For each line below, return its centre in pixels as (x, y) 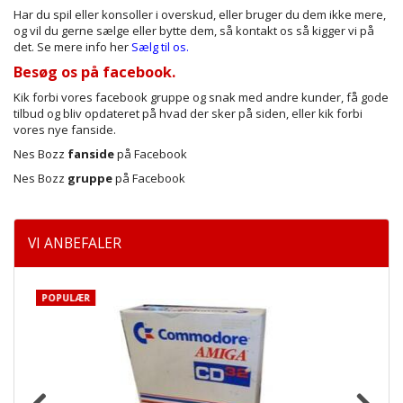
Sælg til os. (160, 46)
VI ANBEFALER (75, 242)
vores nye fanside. (65, 129)
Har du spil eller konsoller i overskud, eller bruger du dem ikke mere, (200, 14)
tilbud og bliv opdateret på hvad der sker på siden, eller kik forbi (188, 113)
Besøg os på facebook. (94, 72)
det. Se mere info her (71, 46)
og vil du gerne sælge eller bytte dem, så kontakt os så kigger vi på (194, 30)
